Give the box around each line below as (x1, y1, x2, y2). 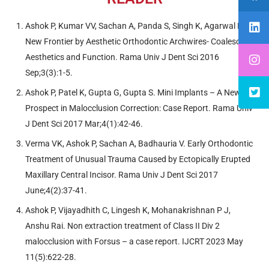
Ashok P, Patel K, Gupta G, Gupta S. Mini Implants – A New (25, 87, 241, 97)
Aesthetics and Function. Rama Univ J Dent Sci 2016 (25, 52, 219, 62)
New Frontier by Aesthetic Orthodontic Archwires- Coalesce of (25, 36, 254, 46)
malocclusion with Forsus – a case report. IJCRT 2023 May (25, 236, 243, 246)
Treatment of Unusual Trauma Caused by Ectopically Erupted (25, 154, 250, 164)
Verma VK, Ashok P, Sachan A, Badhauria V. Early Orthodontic (25, 138, 253, 148)
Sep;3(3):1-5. (25, 67, 73, 77)
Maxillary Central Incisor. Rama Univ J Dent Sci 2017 (25, 169, 218, 180)
